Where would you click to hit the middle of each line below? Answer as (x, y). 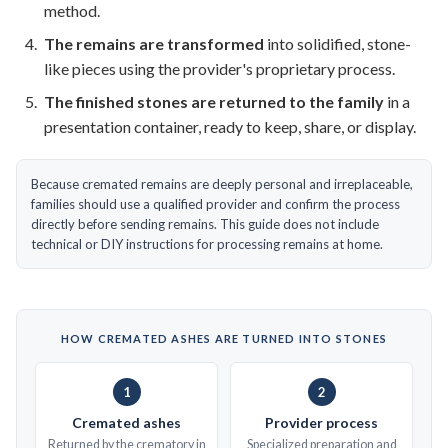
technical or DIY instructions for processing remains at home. (207, 244)
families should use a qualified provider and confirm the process (215, 204)
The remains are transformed (154, 44)
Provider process (321, 423)
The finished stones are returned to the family (214, 102)
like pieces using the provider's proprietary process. (219, 69)
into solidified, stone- (337, 44)
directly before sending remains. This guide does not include (205, 224)
